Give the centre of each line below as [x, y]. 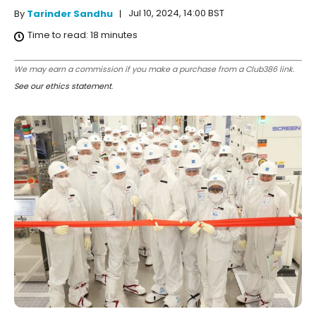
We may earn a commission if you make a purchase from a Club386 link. [154, 69]
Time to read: [59, 35]
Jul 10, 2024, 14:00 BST [176, 13]
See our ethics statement [63, 86]
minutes [118, 35]
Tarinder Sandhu [70, 14]
